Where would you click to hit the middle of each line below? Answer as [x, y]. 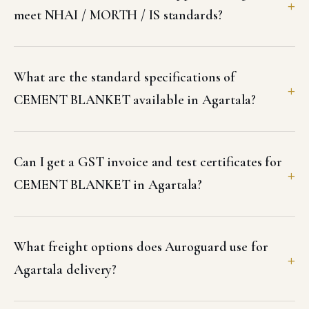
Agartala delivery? [66, 270]
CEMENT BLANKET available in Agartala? [135, 100]
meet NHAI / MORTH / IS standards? [118, 15]
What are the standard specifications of [125, 77]
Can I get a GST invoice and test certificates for [148, 162]
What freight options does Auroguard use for [141, 247]
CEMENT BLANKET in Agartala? [108, 185]
